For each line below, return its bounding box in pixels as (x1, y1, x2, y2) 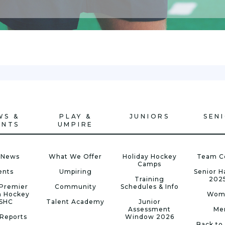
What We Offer (49, 153, 102, 160)
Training (135, 175, 165, 183)
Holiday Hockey (122, 153, 177, 160)
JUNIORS (129, 113, 170, 120)
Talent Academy (46, 198, 105, 205)
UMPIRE (57, 121, 94, 128)
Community (54, 183, 96, 190)
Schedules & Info (120, 183, 179, 190)
